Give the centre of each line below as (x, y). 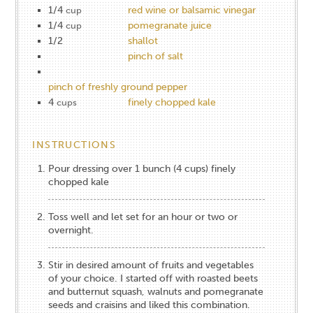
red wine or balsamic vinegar (192, 10)
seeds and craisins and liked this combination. (150, 305)
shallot (143, 41)
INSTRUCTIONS (74, 145)
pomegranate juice (170, 25)
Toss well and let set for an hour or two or (143, 217)
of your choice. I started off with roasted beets (153, 278)
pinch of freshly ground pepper (118, 87)
